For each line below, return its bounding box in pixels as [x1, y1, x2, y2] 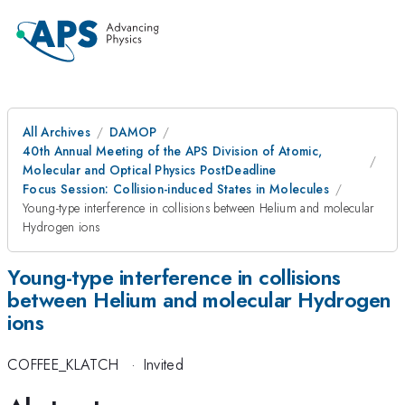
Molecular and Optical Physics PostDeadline [23, 161, 277, 179]
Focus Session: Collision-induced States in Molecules [23, 180, 330, 198]
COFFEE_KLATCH [7, 353, 119, 376]
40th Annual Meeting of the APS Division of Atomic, [23, 142, 323, 160]
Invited [143, 353, 184, 376]
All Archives [23, 123, 90, 141]
